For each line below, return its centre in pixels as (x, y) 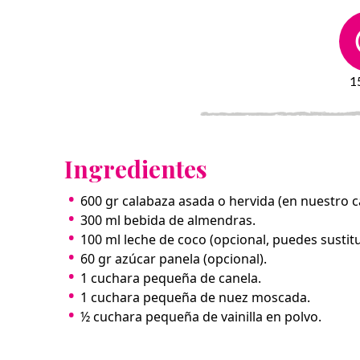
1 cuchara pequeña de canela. (171, 278)
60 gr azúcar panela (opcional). (174, 258)
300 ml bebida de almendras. (168, 220)
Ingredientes (136, 168)
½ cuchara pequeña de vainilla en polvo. (201, 316)
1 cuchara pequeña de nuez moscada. (195, 297)
